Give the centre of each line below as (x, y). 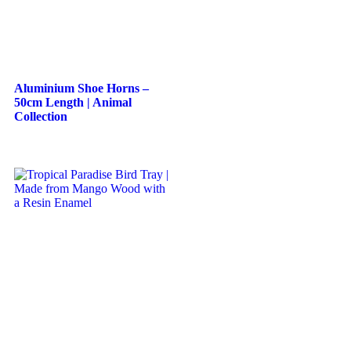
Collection (41, 116)
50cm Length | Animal (73, 102)
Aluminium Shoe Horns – (81, 88)
